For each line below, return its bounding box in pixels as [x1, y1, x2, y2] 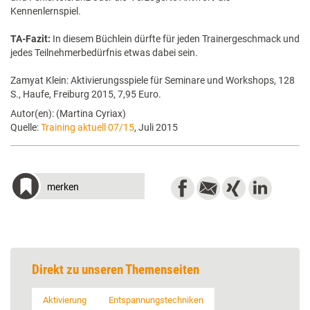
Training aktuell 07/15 [41, 122, 134, 133]
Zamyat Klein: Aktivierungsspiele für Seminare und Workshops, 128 [10, 75, 295, 86]
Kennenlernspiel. [10, 6, 81, 17]
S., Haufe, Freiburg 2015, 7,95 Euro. [10, 89, 161, 100]
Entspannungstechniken [109, 295, 203, 305]
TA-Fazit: [10, 33, 53, 44]
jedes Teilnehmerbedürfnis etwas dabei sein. [10, 47, 198, 58]
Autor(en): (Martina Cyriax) [10, 108, 126, 119]
